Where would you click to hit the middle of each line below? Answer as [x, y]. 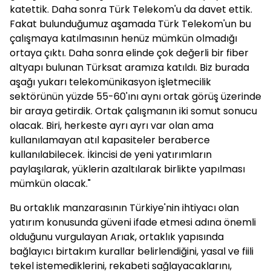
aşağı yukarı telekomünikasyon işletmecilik [110, 82]
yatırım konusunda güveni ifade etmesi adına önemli [133, 222]
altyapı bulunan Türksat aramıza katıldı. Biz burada [129, 67]
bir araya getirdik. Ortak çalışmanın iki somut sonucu [133, 111]
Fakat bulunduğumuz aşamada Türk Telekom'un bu [130, 24]
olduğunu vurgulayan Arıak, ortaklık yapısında [117, 237]
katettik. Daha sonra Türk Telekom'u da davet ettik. [131, 9]
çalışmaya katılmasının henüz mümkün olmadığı [123, 38]
